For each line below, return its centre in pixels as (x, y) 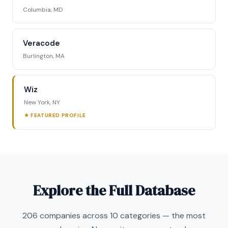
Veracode (41, 43)
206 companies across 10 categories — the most (114, 216)
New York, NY (42, 102)
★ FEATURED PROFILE (55, 115)
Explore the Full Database (114, 190)
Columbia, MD (43, 10)
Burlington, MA (44, 56)
